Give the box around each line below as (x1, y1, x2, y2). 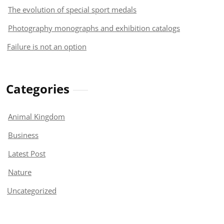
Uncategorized (7, 185, 56, 195)
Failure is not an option (7, 41, 86, 51)
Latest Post (8, 148, 45, 158)
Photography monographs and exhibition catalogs (8, 22, 180, 33)
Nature (8, 166, 31, 177)
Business (8, 129, 38, 140)
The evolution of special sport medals (8, 4, 136, 14)
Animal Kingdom (8, 111, 65, 121)
